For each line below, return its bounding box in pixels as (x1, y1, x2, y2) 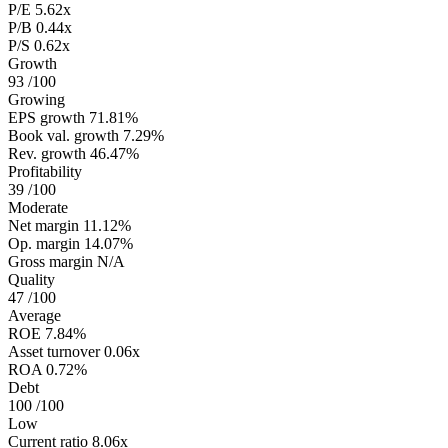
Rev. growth (8, 145, 86, 163)
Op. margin (8, 235, 80, 253)
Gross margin (8, 253, 93, 271)
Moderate (8, 199, 68, 217)
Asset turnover (8, 343, 100, 361)
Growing (8, 91, 65, 109)
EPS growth (8, 109, 85, 127)
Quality (8, 271, 55, 289)
